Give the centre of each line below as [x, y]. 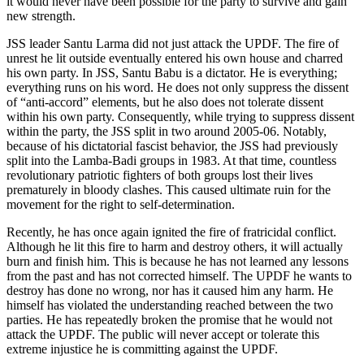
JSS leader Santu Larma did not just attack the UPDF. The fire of [173, 43]
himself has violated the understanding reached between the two [170, 305]
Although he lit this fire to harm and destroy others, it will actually [175, 246]
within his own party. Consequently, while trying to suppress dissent [180, 116]
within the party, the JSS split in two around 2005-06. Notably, [167, 131]
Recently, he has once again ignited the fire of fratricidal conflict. [171, 232]
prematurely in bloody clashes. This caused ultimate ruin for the [169, 189]
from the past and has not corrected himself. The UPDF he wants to [179, 275]
